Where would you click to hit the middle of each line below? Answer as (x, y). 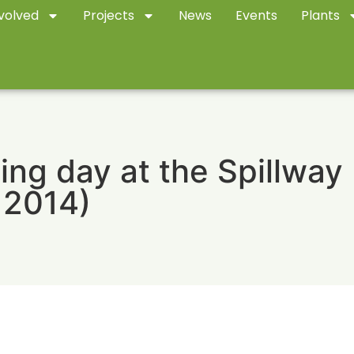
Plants (321, 15)
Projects (109, 15)
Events (257, 15)
